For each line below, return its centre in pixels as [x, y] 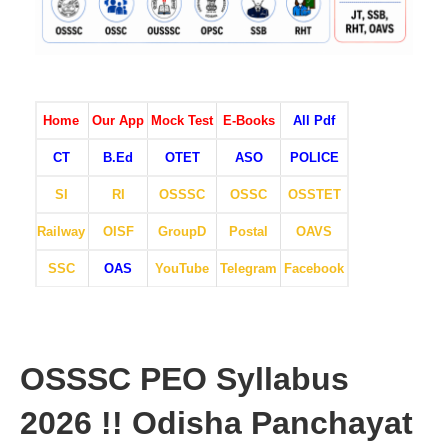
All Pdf [314, 120]
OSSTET [314, 194]
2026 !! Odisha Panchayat [216, 422]
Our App [118, 120]
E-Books [248, 120]
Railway [61, 231]
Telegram [248, 268]
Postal [248, 231]
